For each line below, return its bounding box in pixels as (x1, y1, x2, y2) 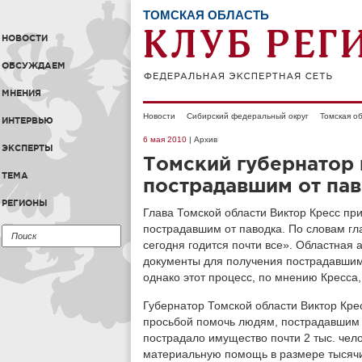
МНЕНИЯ (2, 88, 41, 98)
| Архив (187, 135, 217, 144)
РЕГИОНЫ (2, 198, 48, 208)
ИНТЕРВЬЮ (2, 116, 53, 125)
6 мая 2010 (143, 135, 187, 144)
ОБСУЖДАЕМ (2, 61, 65, 70)
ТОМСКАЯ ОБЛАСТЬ (143, 8, 269, 22)
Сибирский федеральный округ (187, 112, 309, 120)
